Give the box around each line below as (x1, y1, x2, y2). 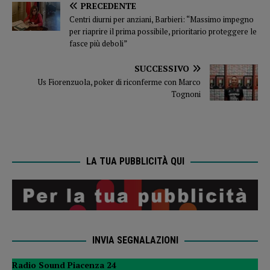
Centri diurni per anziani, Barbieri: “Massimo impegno (69, 14, 254, 25)
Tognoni (171, 89, 201, 100)
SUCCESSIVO (134, 63, 189, 75)
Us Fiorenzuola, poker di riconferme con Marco (38, 77, 201, 88)
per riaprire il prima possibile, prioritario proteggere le (69, 26, 257, 37)
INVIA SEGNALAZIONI (92, 234, 178, 246)
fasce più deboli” (69, 38, 127, 49)
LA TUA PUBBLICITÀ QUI (86, 155, 184, 168)
